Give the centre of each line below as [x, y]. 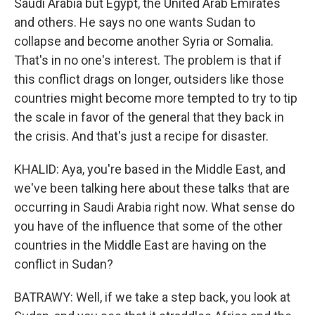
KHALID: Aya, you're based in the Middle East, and [150, 169]
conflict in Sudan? [64, 264]
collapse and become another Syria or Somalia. [144, 41]
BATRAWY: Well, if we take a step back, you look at [152, 297]
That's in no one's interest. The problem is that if [148, 60]
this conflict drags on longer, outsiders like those [149, 79]
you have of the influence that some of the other [148, 226]
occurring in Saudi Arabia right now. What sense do [154, 207]
